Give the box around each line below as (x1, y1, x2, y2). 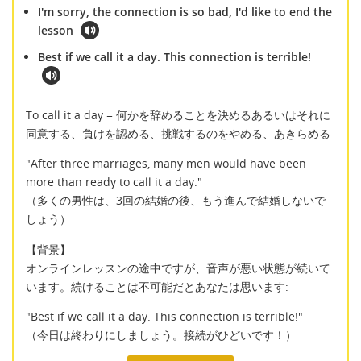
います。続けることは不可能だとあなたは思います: (26, 278, 288, 294)
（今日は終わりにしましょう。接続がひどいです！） (26, 326, 297, 342)
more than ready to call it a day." (26, 174, 202, 190)
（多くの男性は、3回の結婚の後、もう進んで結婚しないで (26, 193, 326, 209)
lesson (38, 23, 73, 39)
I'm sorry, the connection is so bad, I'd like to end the (38, 4, 332, 20)
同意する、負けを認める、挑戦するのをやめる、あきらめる (26, 125, 330, 141)
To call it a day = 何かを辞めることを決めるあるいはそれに (26, 106, 330, 122)
